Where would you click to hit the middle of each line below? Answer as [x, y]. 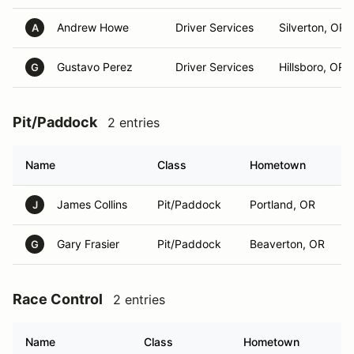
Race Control [58, 299]
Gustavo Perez [95, 67]
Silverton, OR [313, 27]
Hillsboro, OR [312, 67]
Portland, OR [282, 204]
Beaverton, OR [287, 244]
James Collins [92, 204]
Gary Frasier [88, 244]
